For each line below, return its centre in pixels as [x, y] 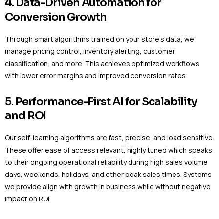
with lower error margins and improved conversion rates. [96, 75]
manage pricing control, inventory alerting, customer [90, 51]
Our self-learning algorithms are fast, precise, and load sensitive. [109, 138]
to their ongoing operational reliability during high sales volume [106, 162]
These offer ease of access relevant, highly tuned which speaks [109, 150]
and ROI [26, 116]
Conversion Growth [56, 17]
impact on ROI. [28, 199]
